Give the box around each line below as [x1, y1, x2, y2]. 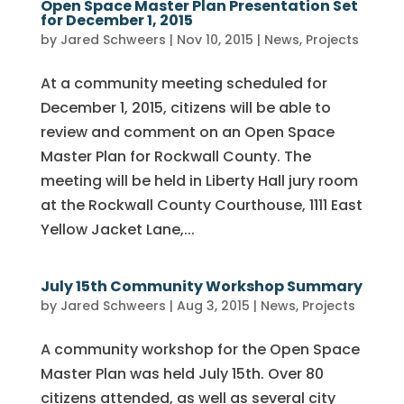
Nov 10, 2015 [176, 31, 253, 49]
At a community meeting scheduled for [40, 73, 327, 94]
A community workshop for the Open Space [40, 339, 360, 360]
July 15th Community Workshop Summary [40, 276, 363, 297]
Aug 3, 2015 [176, 297, 250, 315]
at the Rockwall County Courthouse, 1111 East [40, 195, 363, 216]
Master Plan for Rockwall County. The [40, 146, 311, 167]
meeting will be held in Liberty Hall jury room [40, 170, 358, 191]
